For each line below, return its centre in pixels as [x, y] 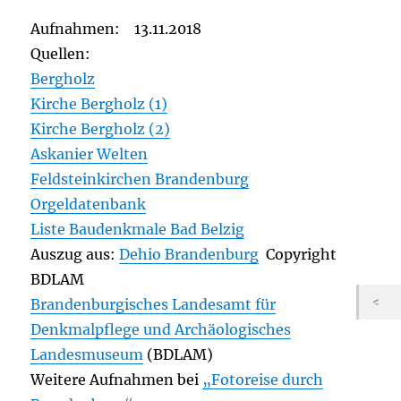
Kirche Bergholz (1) [99, 104]
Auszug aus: [75, 255]
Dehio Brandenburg [189, 255]
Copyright [298, 255]
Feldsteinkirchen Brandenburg [140, 179]
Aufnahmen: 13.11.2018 [116, 29]
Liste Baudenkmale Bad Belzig [138, 230]
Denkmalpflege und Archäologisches [161, 330]
